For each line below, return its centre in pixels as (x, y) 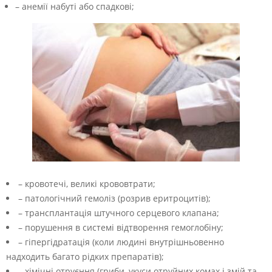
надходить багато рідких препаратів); (85, 257)
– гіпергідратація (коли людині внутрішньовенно (121, 242)
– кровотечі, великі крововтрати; (87, 184)
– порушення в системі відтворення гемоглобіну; (121, 227)
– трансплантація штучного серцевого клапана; (119, 213)
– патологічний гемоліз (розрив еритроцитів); (114, 198)
